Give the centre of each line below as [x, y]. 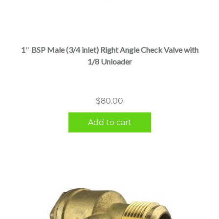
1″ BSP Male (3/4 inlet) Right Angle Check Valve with [109, 49]
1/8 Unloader [109, 61]
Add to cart [109, 122]
